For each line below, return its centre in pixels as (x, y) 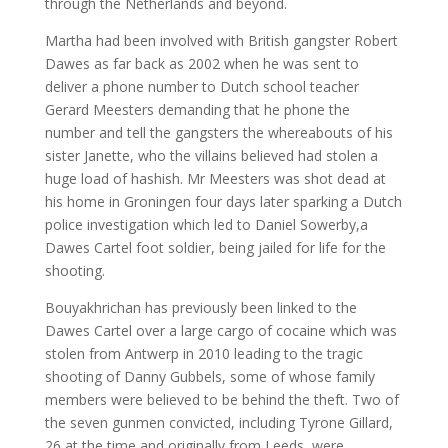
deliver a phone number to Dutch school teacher (201, 87)
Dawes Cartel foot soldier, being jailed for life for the (215, 248)
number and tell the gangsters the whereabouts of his (218, 133)
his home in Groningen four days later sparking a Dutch (223, 202)
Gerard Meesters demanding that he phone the (197, 110)
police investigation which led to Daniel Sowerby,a (206, 225)
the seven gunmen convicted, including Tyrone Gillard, (218, 423)
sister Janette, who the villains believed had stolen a (211, 156)
